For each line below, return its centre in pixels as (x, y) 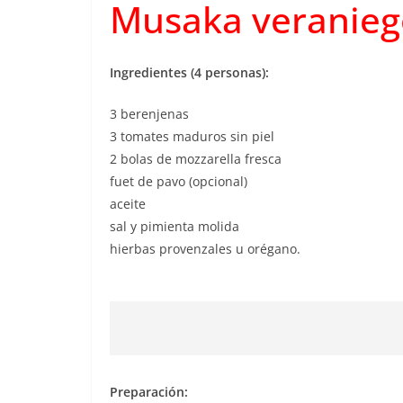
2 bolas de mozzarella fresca (196, 159)
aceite (128, 204)
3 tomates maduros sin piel (192, 136)
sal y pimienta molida (175, 226)
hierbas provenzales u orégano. (205, 249)
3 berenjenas (149, 114)
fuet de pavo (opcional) (179, 181)
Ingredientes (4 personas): (189, 72)
